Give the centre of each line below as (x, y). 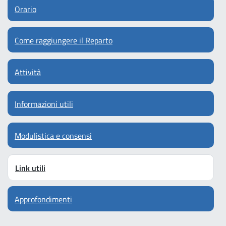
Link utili (30, 168)
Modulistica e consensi (53, 135)
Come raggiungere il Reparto (64, 41)
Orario (25, 9)
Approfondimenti (43, 200)
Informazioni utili (44, 104)
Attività (28, 72)
